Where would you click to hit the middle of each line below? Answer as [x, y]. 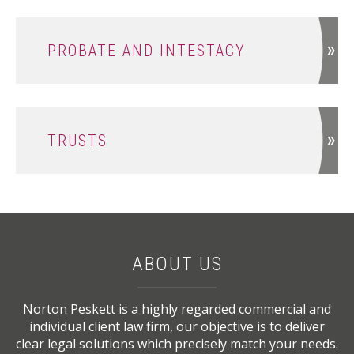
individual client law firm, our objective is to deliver [177, 326]
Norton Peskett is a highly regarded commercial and [177, 309]
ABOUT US [177, 264]
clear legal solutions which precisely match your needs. [177, 344]
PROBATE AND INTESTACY [147, 51]
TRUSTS [77, 141]
